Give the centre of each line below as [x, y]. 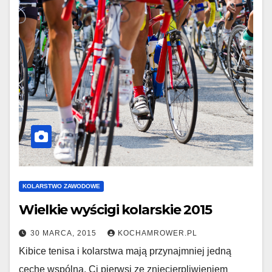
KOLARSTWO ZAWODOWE [61, 186]
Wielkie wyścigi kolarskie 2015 [115, 210]
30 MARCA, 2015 [65, 233]
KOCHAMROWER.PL [158, 233]
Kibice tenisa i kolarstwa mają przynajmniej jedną [125, 251]
